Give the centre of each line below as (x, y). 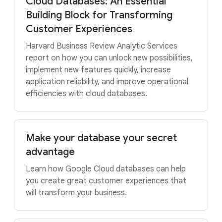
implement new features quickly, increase (98, 70)
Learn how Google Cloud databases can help (106, 169)
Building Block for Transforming (99, 15)
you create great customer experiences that (106, 181)
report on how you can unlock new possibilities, (109, 58)
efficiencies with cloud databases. (86, 94)
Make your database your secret (101, 138)
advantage (50, 152)
